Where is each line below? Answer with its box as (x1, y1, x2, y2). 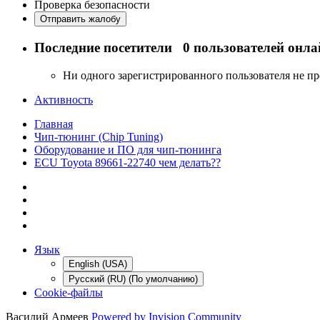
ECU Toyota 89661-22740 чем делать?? (34, 156, 221, 169)
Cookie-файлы (34, 286, 103, 299)
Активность (34, 93, 93, 106)
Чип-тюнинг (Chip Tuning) (34, 130, 163, 143)
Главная (34, 117, 73, 130)
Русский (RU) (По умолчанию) (69, 273, 198, 284)
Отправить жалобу (40, 14, 121, 25)
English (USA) (69, 258, 127, 269)
